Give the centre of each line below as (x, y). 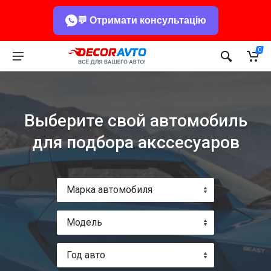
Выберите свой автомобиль (135, 121)
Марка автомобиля (109, 190)
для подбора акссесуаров (135, 142)
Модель (84, 222)
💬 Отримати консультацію (142, 20)
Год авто (86, 255)
